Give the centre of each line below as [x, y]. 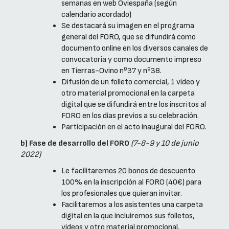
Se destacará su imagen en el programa [128, 26]
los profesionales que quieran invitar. [122, 194]
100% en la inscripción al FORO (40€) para [131, 182]
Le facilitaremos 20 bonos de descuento [128, 171]
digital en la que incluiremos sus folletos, [128, 216]
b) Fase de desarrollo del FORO [75, 144]
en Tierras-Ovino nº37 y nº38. [111, 71]
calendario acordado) [96, 15]
